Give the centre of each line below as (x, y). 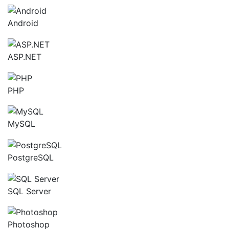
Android (23, 23)
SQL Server (29, 191)
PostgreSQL (31, 157)
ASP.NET (25, 57)
